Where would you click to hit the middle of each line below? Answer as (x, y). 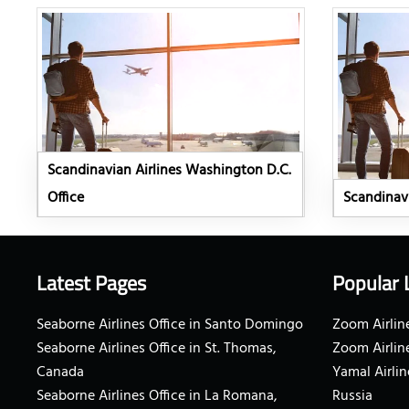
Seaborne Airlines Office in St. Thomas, (157, 349)
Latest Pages (91, 283)
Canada (60, 373)
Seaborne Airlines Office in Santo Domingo (170, 325)
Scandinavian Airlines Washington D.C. (170, 171)
